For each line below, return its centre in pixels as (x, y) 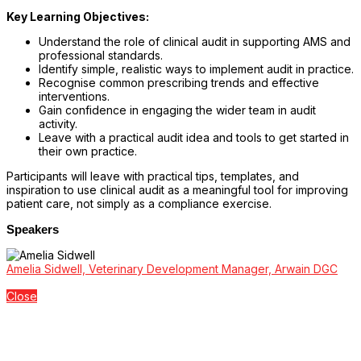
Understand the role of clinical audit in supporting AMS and (195, 41)
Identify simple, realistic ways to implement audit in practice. (196, 68)
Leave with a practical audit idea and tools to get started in (194, 137)
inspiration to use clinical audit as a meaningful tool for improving (177, 189)
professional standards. (101, 55)
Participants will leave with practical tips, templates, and (153, 176)
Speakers (33, 229)
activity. (58, 123)
